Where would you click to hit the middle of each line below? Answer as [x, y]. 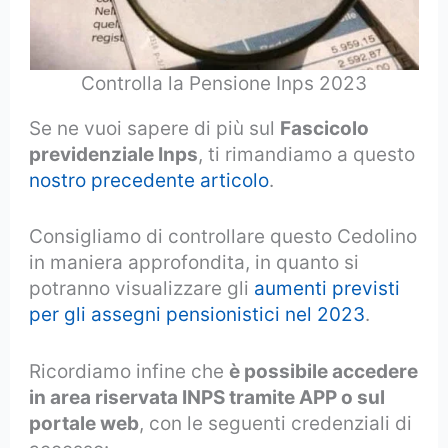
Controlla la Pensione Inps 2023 [224, 83]
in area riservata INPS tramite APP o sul [207, 397]
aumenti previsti [327, 289]
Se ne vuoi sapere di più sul [155, 128]
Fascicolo [325, 128]
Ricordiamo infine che [129, 371]
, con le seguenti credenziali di [276, 423]
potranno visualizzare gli [142, 289]
